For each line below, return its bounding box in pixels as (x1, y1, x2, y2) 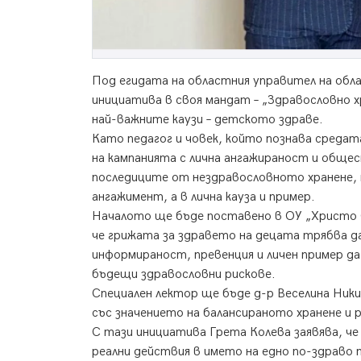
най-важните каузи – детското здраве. (92, 112, 323, 128)
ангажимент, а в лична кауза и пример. (92, 189, 315, 205)
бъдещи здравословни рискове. (92, 267, 276, 283)
